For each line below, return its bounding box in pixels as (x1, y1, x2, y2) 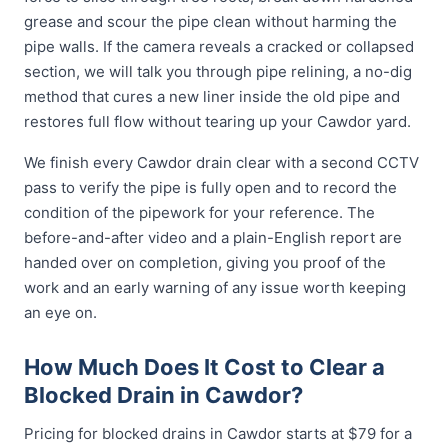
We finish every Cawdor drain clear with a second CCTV (24, 153, 419, 172)
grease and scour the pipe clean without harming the (24, 12, 397, 31)
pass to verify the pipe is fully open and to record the (24, 178, 397, 197)
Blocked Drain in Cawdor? (24, 382, 303, 408)
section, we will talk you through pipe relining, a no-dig (24, 62, 412, 81)
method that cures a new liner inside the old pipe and (24, 87, 400, 106)
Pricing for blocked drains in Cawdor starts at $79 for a (24, 424, 412, 443)
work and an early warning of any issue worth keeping (24, 278, 406, 297)
